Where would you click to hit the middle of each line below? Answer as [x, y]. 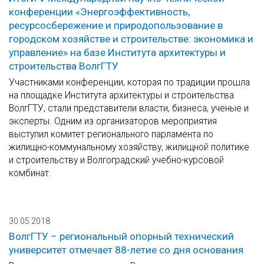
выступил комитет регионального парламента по [111, 134]
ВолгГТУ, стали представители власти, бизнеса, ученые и [129, 108]
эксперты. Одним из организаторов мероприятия [113, 121]
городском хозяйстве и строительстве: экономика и [131, 39]
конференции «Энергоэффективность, [99, 12]
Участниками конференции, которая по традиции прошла [129, 82]
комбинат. [30, 173]
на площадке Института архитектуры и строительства [121, 95]
